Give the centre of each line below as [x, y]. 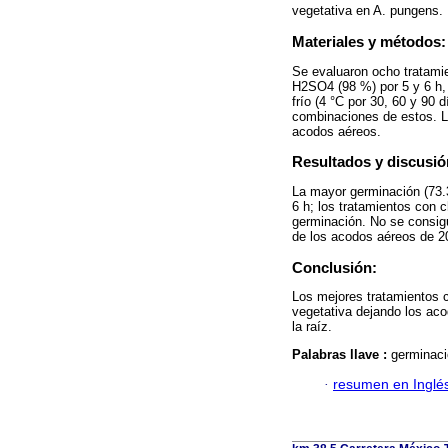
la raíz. [312, 326]
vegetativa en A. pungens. [367, 11]
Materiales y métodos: [369, 42]
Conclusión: [334, 267]
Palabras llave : [341, 354]
